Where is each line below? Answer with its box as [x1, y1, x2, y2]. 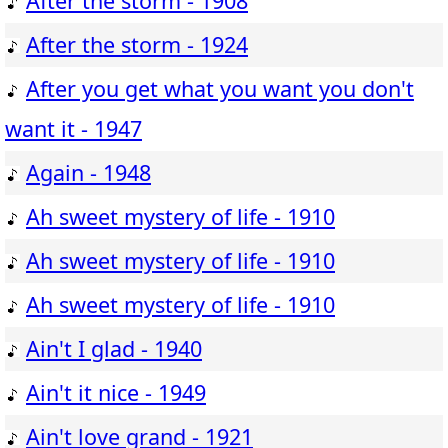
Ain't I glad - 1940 [26, 334, 202, 364]
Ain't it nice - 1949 [26, 378, 206, 408]
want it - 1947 [5, 114, 142, 144]
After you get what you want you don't [26, 74, 414, 104]
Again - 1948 [26, 158, 151, 188]
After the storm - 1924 [26, 30, 248, 60]
